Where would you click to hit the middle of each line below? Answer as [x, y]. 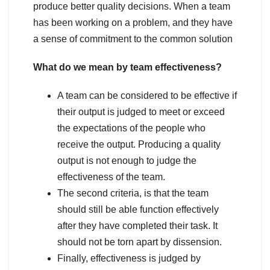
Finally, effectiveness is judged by [129, 258]
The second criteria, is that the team [133, 193]
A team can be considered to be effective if [147, 95]
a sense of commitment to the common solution [133, 39]
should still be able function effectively [138, 209]
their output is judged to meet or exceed [141, 111]
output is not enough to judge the [127, 160]
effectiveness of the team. [111, 177]
